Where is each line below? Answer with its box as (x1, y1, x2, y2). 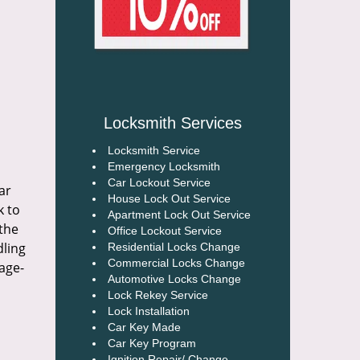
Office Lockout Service (107, 224, 222, 237)
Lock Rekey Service (107, 288, 211, 301)
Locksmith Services (103, 114, 242, 132)
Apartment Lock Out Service (107, 208, 251, 221)
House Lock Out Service (107, 192, 231, 205)
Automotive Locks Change (107, 272, 241, 285)
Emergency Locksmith (107, 160, 223, 173)
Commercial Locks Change (107, 256, 245, 269)
